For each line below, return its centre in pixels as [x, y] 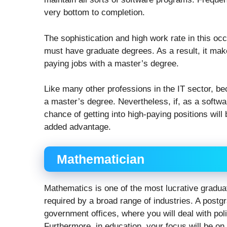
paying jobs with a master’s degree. [111, 63]
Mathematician [101, 159]
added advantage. [78, 127]
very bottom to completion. [94, 13]
